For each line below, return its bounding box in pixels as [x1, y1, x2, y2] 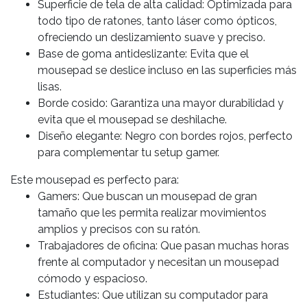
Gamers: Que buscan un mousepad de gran [38, 190, 257, 204]
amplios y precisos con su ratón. [38, 223, 200, 236]
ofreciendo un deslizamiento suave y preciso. [38, 31, 265, 45]
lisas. [38, 80, 62, 94]
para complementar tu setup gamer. [38, 146, 219, 160]
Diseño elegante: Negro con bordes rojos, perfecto [38, 130, 293, 143]
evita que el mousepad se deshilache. [38, 113, 227, 127]
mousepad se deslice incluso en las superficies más [38, 64, 297, 77]
